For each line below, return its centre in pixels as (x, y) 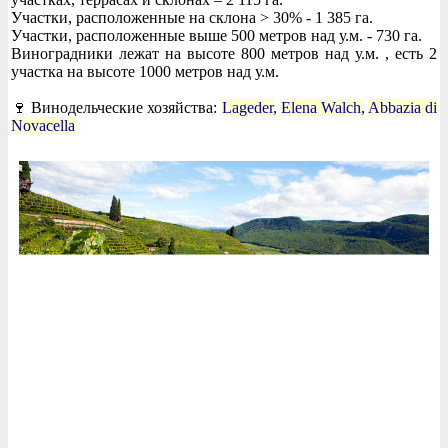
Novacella (43, 126)
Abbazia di (402, 108)
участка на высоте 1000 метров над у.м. (145, 72)
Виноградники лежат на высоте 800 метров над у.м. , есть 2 (224, 54)
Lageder (247, 108)
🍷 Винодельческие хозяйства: (116, 108)
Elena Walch (320, 108)
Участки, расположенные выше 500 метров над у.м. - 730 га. (216, 36)
